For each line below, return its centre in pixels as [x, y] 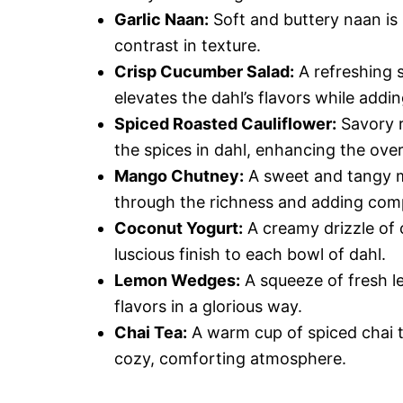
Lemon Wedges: [177, 280]
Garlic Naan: [161, 19]
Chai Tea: [151, 332]
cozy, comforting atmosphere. [230, 358]
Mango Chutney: [179, 176]
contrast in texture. [188, 45]
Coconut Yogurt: [179, 228]
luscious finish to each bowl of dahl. [250, 254]
